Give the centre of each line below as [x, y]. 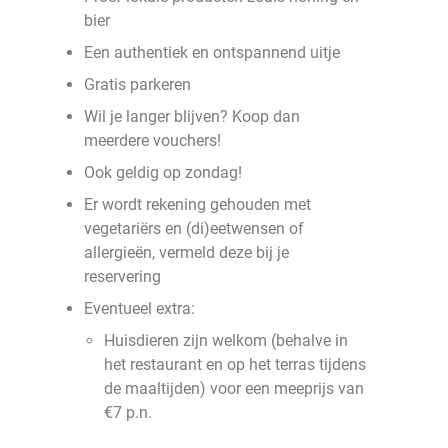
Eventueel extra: [139, 308]
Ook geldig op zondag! [163, 172]
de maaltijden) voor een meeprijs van [234, 388]
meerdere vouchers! [152, 140]
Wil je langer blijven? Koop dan [192, 116]
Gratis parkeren [137, 84]
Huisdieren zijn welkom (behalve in [226, 340]
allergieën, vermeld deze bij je [186, 252]
